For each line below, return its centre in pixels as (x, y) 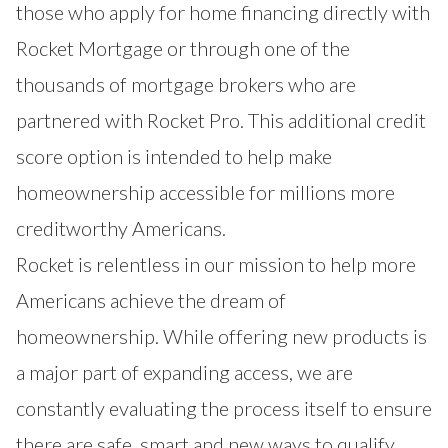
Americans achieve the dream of (151, 300)
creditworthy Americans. (121, 228)
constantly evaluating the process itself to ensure (224, 408)
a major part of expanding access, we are (184, 372)
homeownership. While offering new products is (221, 336)
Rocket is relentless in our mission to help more (216, 264)
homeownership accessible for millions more (205, 192)
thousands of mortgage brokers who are (186, 84)
